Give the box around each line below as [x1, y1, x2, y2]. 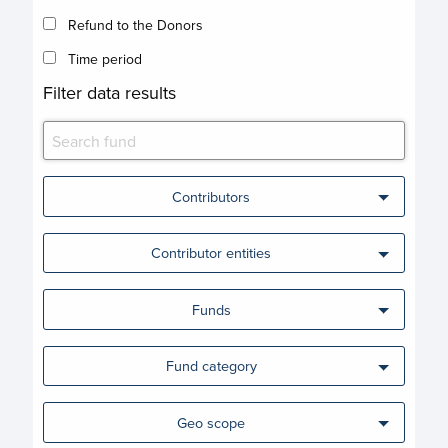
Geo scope [177, 411, 246, 433]
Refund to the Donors [68, 15, 204, 36]
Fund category [165, 355, 257, 377]
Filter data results [43, 80, 177, 106]
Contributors [172, 185, 251, 207]
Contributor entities [151, 242, 272, 264]
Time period [68, 49, 143, 70]
